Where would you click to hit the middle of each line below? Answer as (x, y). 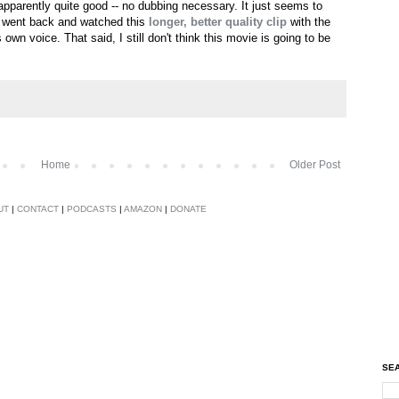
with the (309, 22)
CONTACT (38, 208)
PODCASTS (92, 208)
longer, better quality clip (218, 22)
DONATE (188, 208)
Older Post (315, 164)
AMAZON (143, 208)
